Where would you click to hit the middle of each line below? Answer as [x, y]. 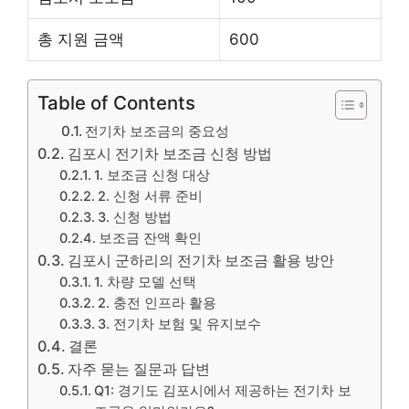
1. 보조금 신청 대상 [152, 175]
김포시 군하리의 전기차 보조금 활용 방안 [201, 260]
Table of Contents [116, 102]
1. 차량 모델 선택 [146, 282]
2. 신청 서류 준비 [151, 196]
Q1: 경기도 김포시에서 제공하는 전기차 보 [223, 390]
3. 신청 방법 [135, 217]
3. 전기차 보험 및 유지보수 [180, 324]
